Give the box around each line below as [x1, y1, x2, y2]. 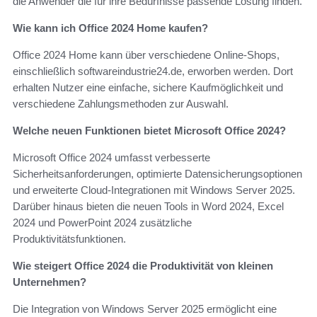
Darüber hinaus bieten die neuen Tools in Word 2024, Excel [13, 200, 284, 212]
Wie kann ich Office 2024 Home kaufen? [13, 21, 208, 34]
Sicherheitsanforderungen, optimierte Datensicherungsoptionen [13, 167, 302, 180]
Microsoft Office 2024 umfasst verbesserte [13, 151, 210, 163]
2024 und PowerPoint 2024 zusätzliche [13, 216, 192, 229]
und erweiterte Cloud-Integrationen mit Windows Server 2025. [13, 183, 295, 196]
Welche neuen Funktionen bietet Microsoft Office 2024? [13, 124, 286, 137]
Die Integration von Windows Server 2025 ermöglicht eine [13, 302, 277, 315]
